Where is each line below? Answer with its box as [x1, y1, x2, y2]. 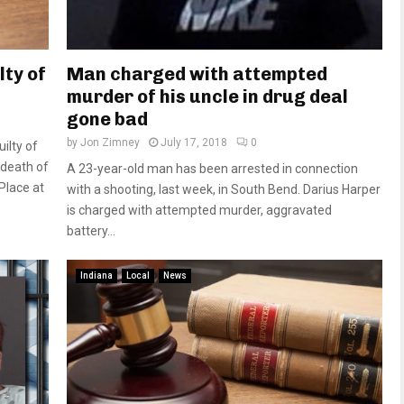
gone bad [67, 108, 148, 131]
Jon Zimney [80, 136, 140, 150]
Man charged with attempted [67, 63, 327, 86]
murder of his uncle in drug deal [67, 86, 348, 108]
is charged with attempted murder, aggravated [67, 203, 332, 218]
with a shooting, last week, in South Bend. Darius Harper [67, 182, 381, 197]
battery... [67, 224, 115, 239]
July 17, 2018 [161, 136, 227, 150]
